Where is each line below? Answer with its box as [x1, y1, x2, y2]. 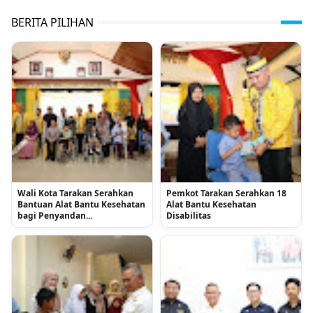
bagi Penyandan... [17, 209, 92, 221]
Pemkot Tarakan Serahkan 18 [166, 187, 286, 199]
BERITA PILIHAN [11, 14, 94, 30]
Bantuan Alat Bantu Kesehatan [17, 198, 145, 210]
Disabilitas [166, 209, 211, 221]
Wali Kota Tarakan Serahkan [17, 187, 133, 199]
